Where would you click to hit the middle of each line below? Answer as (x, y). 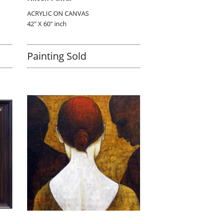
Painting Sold (56, 56)
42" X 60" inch (47, 24)
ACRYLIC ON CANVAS (58, 14)
